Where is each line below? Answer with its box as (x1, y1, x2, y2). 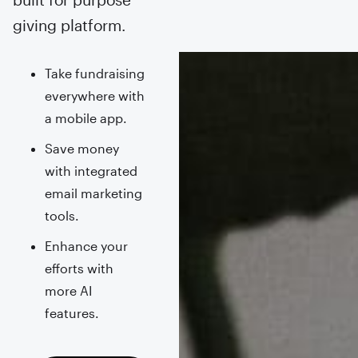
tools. (44, 208, 79, 223)
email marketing (44, 185, 142, 201)
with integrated (44, 163, 137, 178)
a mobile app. (44, 110, 127, 125)
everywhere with (44, 88, 145, 103)
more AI (44, 283, 92, 298)
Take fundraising (44, 66, 145, 81)
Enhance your (44, 238, 128, 253)
